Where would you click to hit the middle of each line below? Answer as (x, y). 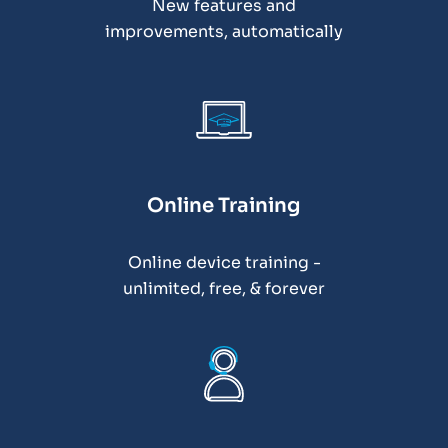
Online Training (224, 205)
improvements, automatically (224, 31)
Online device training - (224, 262)
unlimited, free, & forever (224, 288)
